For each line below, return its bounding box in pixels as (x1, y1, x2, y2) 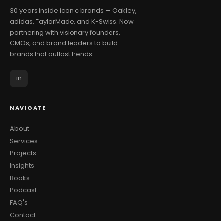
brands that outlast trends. (10, 49, 94, 59)
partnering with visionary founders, (10, 28, 120, 37)
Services (10, 136, 37, 146)
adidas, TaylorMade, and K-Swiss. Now (10, 17, 134, 26)
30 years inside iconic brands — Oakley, (10, 6, 137, 15)
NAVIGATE (10, 104, 46, 111)
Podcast (10, 185, 37, 195)
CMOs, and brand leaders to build (10, 38, 118, 48)
